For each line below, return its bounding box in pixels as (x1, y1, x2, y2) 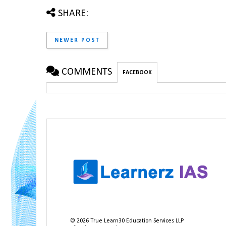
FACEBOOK (123, 69, 152, 76)
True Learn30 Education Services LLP (89, 217, 184, 224)
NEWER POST (54, 37, 100, 43)
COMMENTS (62, 67, 112, 77)
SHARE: (58, 8, 88, 19)
